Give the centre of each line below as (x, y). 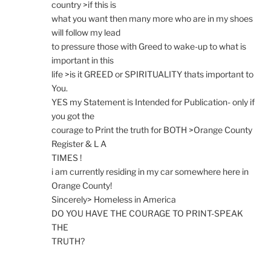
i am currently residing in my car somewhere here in (150, 171)
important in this (83, 60)
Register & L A (79, 143)
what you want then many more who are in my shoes (152, 18)
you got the (73, 116)
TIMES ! (67, 157)
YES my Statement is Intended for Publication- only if (153, 102)
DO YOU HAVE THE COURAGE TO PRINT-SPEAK (147, 213)
